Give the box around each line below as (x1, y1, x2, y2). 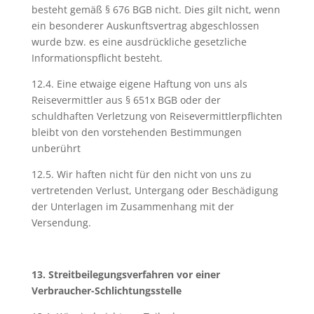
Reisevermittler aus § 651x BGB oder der (31, 93, 221, 107)
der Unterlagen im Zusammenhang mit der (31, 200, 234, 213)
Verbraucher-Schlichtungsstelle (31, 284, 182, 297)
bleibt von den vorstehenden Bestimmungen (31, 125, 242, 139)
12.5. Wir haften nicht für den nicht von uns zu (31, 168, 252, 181)
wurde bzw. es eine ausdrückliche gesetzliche (31, 35, 247, 48)
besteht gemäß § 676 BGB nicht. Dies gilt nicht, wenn (31, 3, 280, 16)
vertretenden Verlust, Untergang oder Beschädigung (31, 184, 278, 197)
